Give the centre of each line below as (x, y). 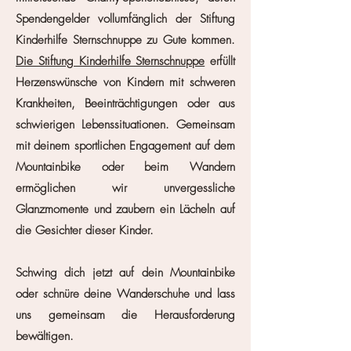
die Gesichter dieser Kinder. (85, 230)
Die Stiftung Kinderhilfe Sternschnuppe (110, 61)
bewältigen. (49, 336)
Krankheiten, (51, 103)
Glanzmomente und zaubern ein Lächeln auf (125, 209)
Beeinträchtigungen (131, 103)
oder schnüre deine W (72, 294)
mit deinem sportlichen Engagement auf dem (125, 146)
